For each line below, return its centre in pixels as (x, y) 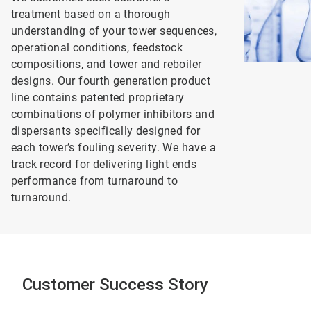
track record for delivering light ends (104, 164)
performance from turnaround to (94, 181)
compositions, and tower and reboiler (107, 64)
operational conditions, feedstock (97, 48)
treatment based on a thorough (91, 14)
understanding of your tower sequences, (114, 31)
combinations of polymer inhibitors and (113, 114)
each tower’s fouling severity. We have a (114, 148)
